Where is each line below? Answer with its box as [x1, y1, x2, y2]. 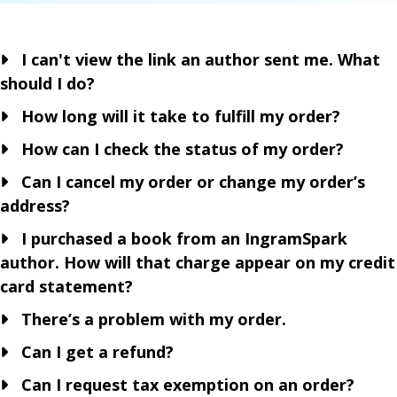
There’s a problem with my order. [12, 308, 286, 330]
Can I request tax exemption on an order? [12, 374, 354, 395]
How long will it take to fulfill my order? [12, 105, 340, 127]
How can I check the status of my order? [12, 138, 344, 160]
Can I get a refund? [12, 341, 174, 362]
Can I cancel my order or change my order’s [12, 171, 365, 192]
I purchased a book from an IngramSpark [12, 228, 347, 249]
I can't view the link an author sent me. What [12, 49, 380, 70]
